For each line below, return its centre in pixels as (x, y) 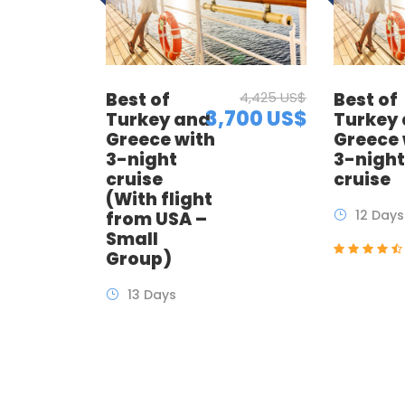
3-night (141, 160)
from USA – (156, 220)
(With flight (159, 200)
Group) (139, 259)
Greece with (160, 140)
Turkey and (158, 120)
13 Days (152, 295)
